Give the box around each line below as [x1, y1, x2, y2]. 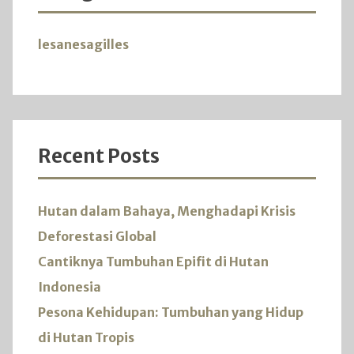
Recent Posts [38, 144, 160, 169]
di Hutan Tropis [38, 329, 134, 345]
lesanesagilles [38, 36, 129, 53]
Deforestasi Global [38, 228, 156, 244]
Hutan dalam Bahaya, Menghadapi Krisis [38, 202, 296, 219]
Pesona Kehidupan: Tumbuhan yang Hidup [38, 303, 303, 320]
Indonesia [38, 278, 101, 295]
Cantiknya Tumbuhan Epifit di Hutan [38, 253, 269, 269]
